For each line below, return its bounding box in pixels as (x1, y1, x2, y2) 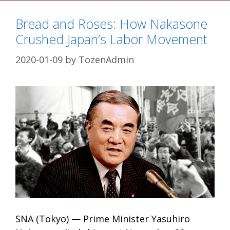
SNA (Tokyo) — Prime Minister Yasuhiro (15, 213, 190, 225)
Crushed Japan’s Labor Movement (15, 30, 207, 48)
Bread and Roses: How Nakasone (15, 15, 207, 33)
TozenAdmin (79, 53, 134, 66)
